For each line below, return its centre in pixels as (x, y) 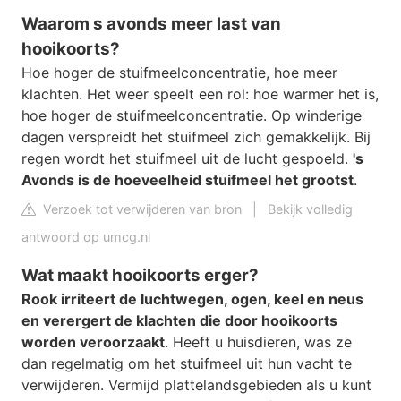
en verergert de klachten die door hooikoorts (179, 320)
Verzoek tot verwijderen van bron (141, 209)
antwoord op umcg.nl (86, 237)
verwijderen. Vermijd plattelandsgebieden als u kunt (196, 384)
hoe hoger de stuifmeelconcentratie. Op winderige (192, 116)
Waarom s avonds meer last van (151, 24)
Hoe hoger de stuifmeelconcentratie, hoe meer (179, 73)
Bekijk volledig (310, 209)
